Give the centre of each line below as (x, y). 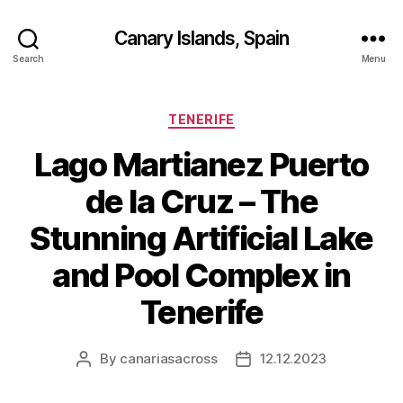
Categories (241, 116)
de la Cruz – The (201, 201)
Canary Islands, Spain (201, 38)
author (103, 379)
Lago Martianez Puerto (201, 164)
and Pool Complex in (201, 275)
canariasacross (169, 358)
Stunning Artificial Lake (201, 238)
